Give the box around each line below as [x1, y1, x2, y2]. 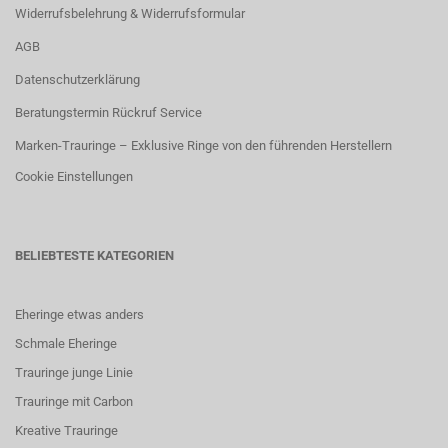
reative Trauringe [23, 423, 118, 438]
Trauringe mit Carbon [15, 394, 133, 409]
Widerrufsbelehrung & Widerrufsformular [15, 6, 245, 21]
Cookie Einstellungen [15, 169, 133, 184]
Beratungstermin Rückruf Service [15, 105, 202, 120]
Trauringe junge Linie [15, 365, 133, 380]
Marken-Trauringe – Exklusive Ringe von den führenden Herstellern [15, 138, 392, 153]
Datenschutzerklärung [15, 72, 140, 87]
